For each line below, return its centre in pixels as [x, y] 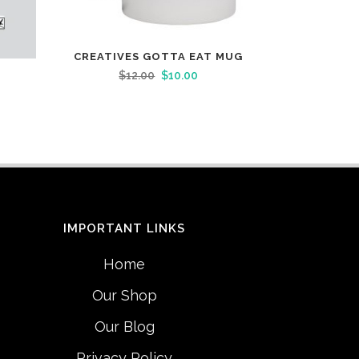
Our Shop [124, 296]
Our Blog [124, 327]
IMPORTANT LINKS [125, 229]
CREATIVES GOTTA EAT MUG [159, 56]
